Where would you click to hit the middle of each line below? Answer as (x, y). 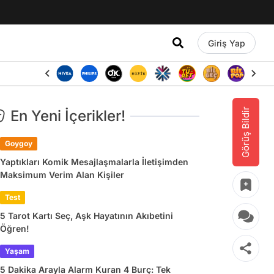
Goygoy (19, 143)
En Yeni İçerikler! (68, 116)
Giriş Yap (226, 43)
